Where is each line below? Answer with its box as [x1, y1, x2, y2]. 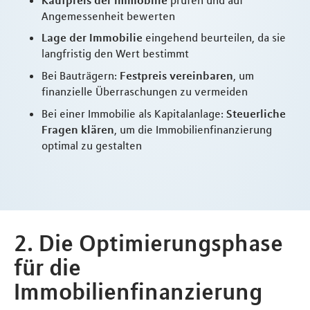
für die [14, 253, 81, 281]
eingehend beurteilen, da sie [143, 30, 286, 45]
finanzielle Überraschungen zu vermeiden [42, 84, 248, 99]
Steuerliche [226, 107, 286, 121]
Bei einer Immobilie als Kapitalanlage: [42, 107, 226, 121]
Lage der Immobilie [42, 30, 143, 45]
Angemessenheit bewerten [42, 8, 175, 23]
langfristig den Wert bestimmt [42, 46, 189, 61]
